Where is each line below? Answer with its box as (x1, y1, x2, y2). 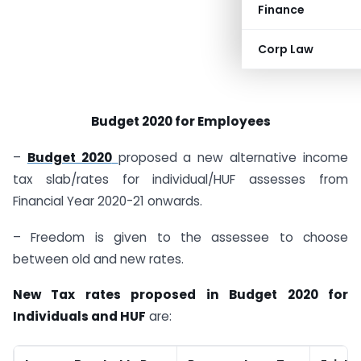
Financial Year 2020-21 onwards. (13, 192, 202, 210)
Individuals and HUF (13, 308, 146, 326)
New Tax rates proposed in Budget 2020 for (13, 286, 348, 304)
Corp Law (258, 41, 313, 57)
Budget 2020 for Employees (90, 113, 271, 130)
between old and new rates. (13, 250, 184, 268)
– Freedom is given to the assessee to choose (13, 228, 348, 246)
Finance (258, 2, 305, 18)
